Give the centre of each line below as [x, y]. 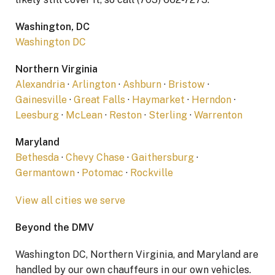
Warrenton [218, 115]
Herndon [211, 100]
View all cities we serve [70, 200]
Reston [126, 115]
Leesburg [37, 115]
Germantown [45, 173]
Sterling [168, 115]
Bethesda [37, 158]
